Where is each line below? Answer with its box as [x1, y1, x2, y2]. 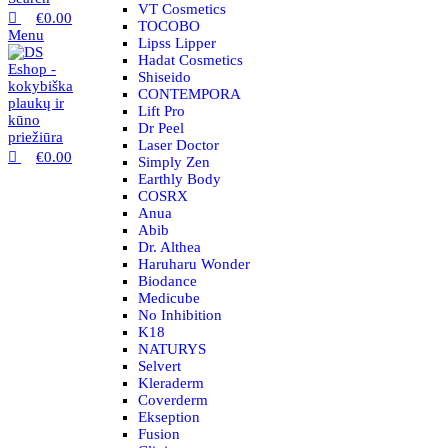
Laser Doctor [138, 137, 219, 153]
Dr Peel [138, 120, 184, 136]
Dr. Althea [138, 239, 201, 255]
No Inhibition [138, 307, 222, 323]
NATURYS [138, 341, 206, 357]
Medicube [138, 290, 200, 306]
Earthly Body [138, 171, 221, 187]
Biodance [138, 273, 197, 289]
